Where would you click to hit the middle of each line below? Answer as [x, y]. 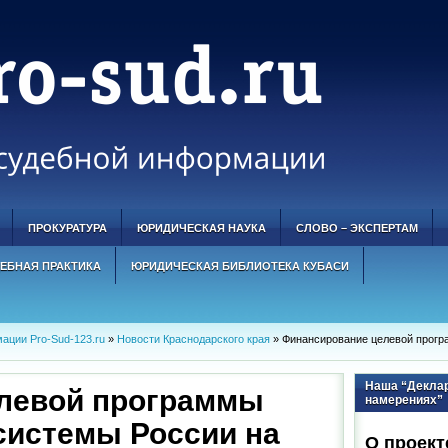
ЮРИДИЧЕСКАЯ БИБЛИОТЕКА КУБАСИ [240, 266]
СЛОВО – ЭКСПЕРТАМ [357, 228]
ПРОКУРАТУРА [67, 228]
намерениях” [404, 400]
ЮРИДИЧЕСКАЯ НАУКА [201, 228]
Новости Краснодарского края [193, 339]
